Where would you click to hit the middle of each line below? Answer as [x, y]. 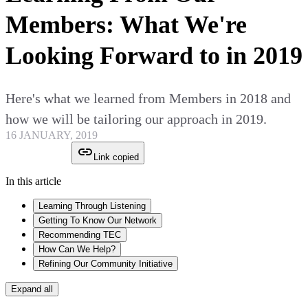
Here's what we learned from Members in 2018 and [148, 99]
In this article [33, 181]
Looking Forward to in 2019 [154, 56]
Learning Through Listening [92, 206]
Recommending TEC [80, 235]
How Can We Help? [77, 250]
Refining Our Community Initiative [106, 264]
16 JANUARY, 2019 [52, 135]
